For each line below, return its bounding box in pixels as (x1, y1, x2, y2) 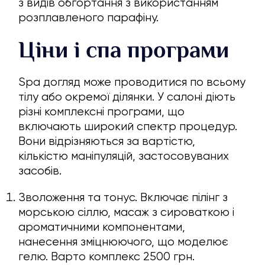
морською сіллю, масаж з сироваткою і (18, 205, 235, 219)
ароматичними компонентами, (18, 220, 186, 234)
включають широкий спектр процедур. (18, 119, 238, 134)
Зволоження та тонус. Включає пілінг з (18, 190, 228, 205)
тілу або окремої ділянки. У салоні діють (18, 90, 236, 104)
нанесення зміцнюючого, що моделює (18, 235, 229, 249)
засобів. (18, 164, 62, 178)
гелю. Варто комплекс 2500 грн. (18, 250, 195, 264)
